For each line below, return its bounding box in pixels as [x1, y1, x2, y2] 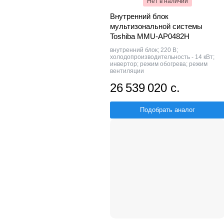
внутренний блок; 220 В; [110, 46, 178, 53]
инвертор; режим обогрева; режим [110, 60, 207, 67]
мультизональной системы [110, 21, 202, 30]
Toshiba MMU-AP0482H [110, 31, 189, 40]
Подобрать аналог [140, 105, 195, 113]
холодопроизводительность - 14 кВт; [110, 53, 214, 60]
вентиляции [110, 67, 144, 74]
